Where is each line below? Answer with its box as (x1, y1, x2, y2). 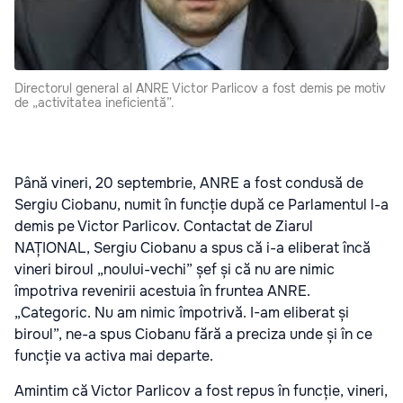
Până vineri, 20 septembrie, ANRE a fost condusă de (14, 174, 363, 193)
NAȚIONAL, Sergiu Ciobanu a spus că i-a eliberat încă (14, 238, 371, 258)
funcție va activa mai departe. (14, 346, 213, 366)
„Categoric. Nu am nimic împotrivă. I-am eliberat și (14, 303, 349, 323)
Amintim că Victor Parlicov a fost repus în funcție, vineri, (14, 381, 388, 401)
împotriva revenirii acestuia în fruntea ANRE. (14, 282, 310, 301)
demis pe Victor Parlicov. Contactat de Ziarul (14, 217, 313, 237)
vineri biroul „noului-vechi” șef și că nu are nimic (14, 260, 335, 280)
